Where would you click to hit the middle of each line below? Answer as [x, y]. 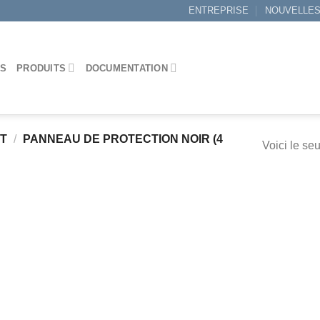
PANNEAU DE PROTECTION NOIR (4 [121, 139]
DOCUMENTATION [126, 68]
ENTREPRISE [219, 10]
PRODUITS [41, 68]
